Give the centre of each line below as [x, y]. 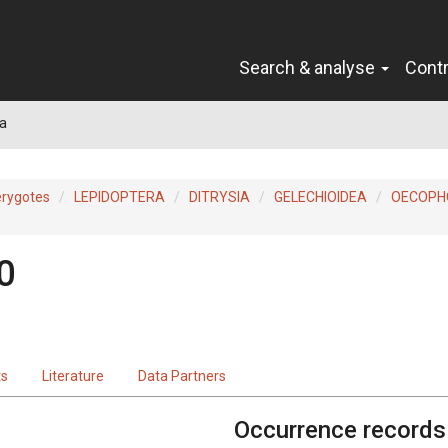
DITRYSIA [219, 196]
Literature [73, 375]
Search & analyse [309, 67]
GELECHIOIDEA [320, 196]
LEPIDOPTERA [119, 196]
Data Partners [182, 375]
